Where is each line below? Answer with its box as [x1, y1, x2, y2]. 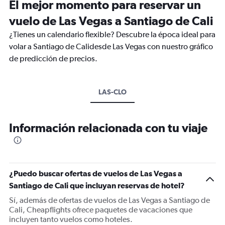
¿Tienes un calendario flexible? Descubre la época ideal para [9, 30, 215, 39]
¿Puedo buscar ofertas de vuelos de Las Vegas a [9, 169, 182, 178]
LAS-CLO [98, 88, 127, 96]
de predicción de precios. [9, 54, 97, 63]
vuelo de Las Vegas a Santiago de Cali [9, 14, 213, 28]
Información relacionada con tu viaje [9, 121, 207, 135]
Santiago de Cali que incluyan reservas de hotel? [9, 181, 185, 190]
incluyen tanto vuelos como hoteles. [9, 214, 133, 224]
